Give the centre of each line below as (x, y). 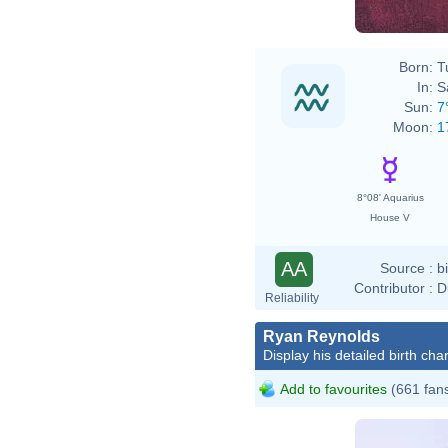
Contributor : (393, 287)
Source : (406, 267)
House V (390, 217)
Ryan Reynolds (321, 336)
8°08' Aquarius (390, 197)
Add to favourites (333, 388)
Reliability (292, 297)
